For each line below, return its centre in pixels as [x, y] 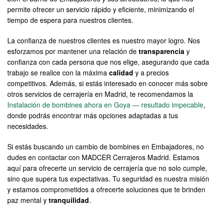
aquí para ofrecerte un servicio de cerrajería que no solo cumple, [107, 168]
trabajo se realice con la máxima [58, 73]
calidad [121, 73]
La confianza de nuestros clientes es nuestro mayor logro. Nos [104, 40]
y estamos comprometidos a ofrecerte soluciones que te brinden [106, 189]
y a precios [151, 73]
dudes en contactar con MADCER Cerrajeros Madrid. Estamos [103, 157]
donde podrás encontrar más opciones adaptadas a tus [93, 115]
